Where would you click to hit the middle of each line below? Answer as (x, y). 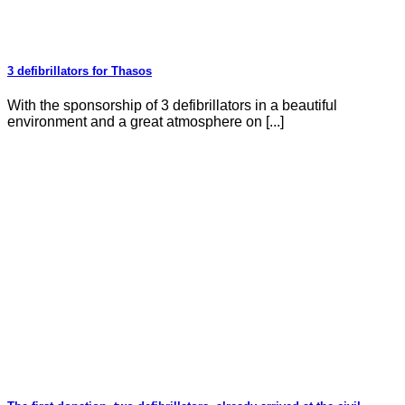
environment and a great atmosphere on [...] (146, 122)
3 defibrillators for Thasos (80, 71)
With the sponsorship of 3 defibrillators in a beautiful (172, 105)
